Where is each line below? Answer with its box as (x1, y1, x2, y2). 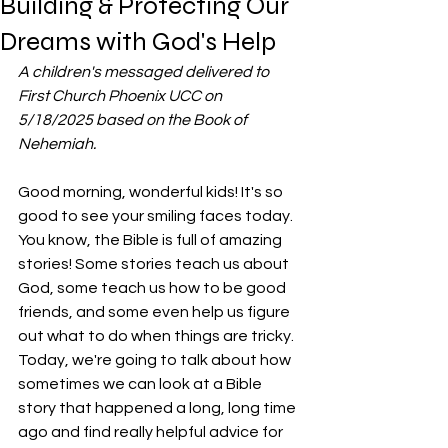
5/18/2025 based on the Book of (18, 111, 250, 128)
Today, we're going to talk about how (18, 351, 294, 368)
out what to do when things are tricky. (18, 327, 297, 344)
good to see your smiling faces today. (18, 207, 293, 224)
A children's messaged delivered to (18, 63, 272, 80)
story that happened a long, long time (18, 399, 299, 416)
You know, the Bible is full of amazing (18, 231, 285, 248)
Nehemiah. (18, 135, 99, 152)
